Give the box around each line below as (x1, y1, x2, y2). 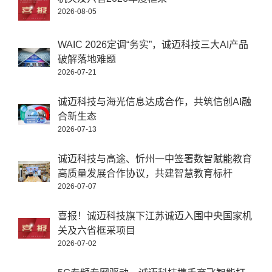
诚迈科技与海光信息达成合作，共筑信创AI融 (58, 97, 251, 107)
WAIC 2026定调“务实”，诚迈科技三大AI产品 (58, 39, 248, 50)
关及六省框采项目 (58, 225, 135, 236)
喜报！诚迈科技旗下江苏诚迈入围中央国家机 (58, 211, 252, 222)
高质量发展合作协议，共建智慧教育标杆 (58, 168, 233, 179)
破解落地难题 (58, 54, 116, 65)
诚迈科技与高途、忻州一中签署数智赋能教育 (58, 154, 252, 165)
